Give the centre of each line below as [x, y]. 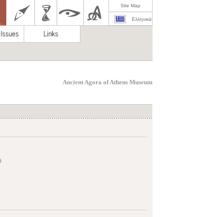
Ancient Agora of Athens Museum [108, 82]
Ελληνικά [141, 19]
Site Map [131, 6]
